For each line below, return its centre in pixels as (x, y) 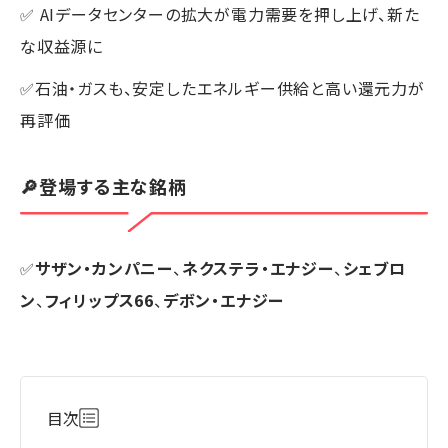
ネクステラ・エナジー (257, 267)
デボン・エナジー (223, 299)
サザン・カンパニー (104, 267)
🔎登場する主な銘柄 (104, 186)
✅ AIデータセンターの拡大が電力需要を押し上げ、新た (220, 14)
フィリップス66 (99, 299)
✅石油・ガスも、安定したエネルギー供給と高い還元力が (222, 88)
